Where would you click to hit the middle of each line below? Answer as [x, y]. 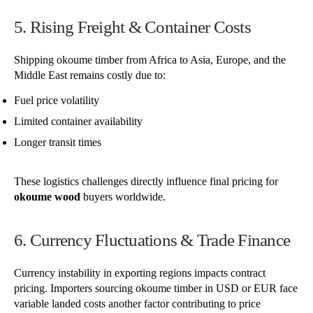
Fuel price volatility [57, 100]
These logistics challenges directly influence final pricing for [146, 181]
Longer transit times [58, 142]
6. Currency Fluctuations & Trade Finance [152, 240]
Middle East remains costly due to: [90, 75]
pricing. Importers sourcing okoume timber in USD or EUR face [156, 288]
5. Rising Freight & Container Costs [132, 27]
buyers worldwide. [123, 196]
